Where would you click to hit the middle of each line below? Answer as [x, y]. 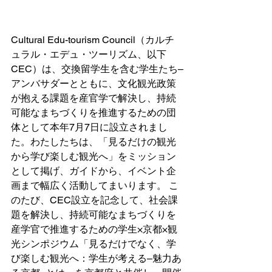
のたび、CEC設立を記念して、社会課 [94, 200]
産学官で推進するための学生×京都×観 [94, 229]
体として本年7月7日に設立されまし [89, 127]
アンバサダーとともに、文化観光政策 [93, 83]
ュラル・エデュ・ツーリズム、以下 [89, 54]
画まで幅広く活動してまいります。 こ [95, 185]
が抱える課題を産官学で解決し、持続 [93, 98]
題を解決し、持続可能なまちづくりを [93, 215]
